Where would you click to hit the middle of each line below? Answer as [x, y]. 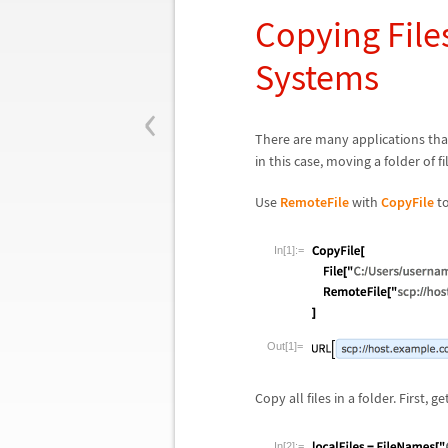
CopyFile [407, 202]
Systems [317, 77]
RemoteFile [314, 202]
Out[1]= [285, 346]
